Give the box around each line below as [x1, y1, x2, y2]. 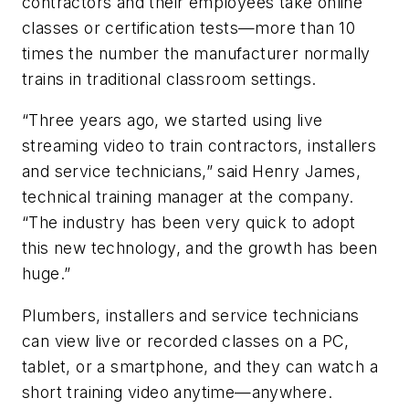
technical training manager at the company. [22, 187, 354, 207]
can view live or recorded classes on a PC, [22, 330, 350, 351]
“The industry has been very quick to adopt [22, 213, 356, 233]
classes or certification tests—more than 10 [22, 17, 356, 37]
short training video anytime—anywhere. [22, 382, 333, 402]
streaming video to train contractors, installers [22, 136, 377, 156]
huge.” [22, 264, 71, 284]
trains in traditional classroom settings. [22, 68, 317, 89]
